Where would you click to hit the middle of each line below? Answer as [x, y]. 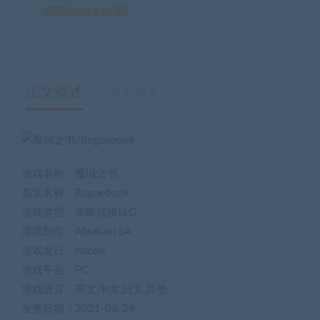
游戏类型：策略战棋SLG [79, 212]
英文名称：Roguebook [75, 193]
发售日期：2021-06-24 [78, 309]
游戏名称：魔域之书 [70, 174]
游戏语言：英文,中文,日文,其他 [94, 289]
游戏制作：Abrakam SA [76, 231]
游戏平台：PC [55, 270]
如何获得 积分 [86, 11]
